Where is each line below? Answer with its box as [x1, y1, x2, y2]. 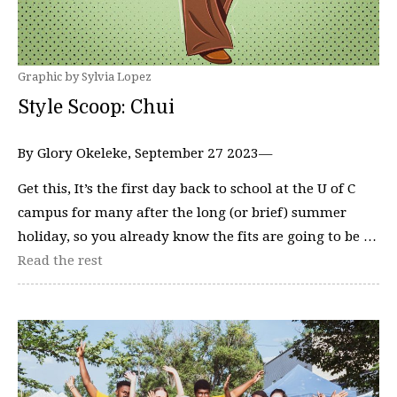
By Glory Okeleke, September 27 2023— [18, 145, 272, 162]
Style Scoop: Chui [18, 97, 175, 119]
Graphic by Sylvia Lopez [18, 70, 152, 84]
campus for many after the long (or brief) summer [18, 204, 346, 221]
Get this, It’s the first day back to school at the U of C [18, 180, 355, 197]
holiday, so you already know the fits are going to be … [18, 228, 377, 245]
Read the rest [18, 252, 103, 269]
